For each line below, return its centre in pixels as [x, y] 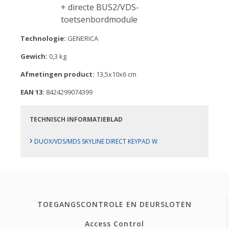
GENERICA [82, 39]
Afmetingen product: [58, 74]
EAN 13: [32, 92]
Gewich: [34, 56]
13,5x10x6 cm [116, 74]
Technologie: [43, 39]
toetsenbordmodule [99, 20]
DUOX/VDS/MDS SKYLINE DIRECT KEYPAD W [95, 142]
